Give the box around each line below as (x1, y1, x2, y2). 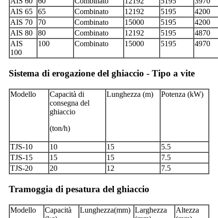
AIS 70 (10, 18, 33, 27)
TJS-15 (10, 153, 33, 162)
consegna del (50, 99, 90, 108)
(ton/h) (50, 124, 70, 133)
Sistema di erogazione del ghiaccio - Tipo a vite (9, 68, 195, 79)
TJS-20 (10, 164, 33, 173)
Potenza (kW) (161, 90, 203, 99)
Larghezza (135, 206, 167, 215)
